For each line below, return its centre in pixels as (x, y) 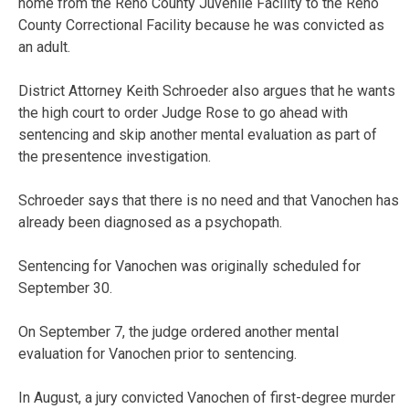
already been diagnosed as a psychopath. (150, 223)
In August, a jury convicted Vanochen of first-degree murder (207, 398)
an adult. (44, 47)
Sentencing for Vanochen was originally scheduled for (189, 267)
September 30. (65, 288)
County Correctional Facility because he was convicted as (201, 26)
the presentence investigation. (115, 157)
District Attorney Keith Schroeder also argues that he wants (207, 91)
